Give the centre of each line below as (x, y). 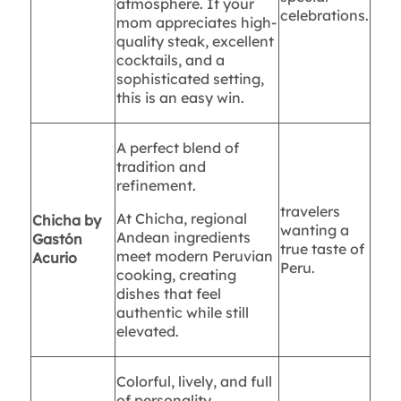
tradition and (161, 167)
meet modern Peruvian (194, 256)
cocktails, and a (170, 60)
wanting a (314, 230)
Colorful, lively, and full (194, 382)
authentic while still (182, 313)
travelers (310, 212)
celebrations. (324, 16)
